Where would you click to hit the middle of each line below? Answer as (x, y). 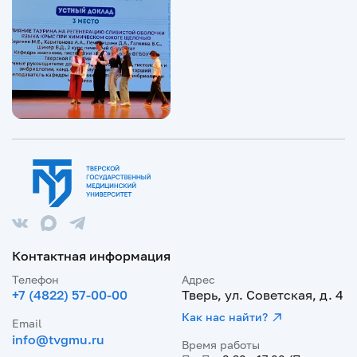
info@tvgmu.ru (58, 339)
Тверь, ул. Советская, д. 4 (263, 295)
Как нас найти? (225, 317)
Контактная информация (91, 256)
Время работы (221, 345)
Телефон (35, 279)
